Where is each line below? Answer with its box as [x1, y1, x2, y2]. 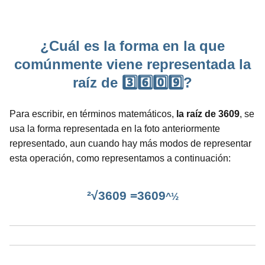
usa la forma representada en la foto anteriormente [9, 124, 220, 134]
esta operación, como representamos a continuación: [9, 153, 231, 164]
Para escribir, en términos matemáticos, [9, 109, 176, 119]
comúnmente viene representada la [14, 56, 251, 73]
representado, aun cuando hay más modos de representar [9, 138, 251, 149]
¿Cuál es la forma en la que [40, 38, 225, 54]
